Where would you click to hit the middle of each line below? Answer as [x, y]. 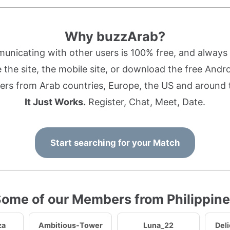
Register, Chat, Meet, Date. [146, 102]
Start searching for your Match [115, 143]
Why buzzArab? [115, 36]
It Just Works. [55, 102]
